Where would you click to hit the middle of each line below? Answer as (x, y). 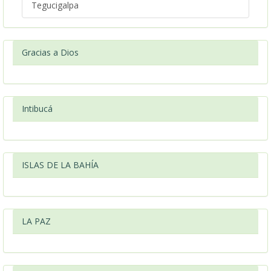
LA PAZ (36, 221)
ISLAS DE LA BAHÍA (60, 165)
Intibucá (37, 109)
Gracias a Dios (50, 52)
